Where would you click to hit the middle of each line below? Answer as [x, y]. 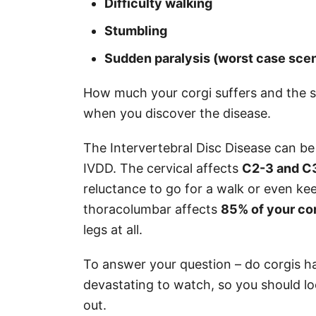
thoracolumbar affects [152, 209]
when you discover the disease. [179, 113]
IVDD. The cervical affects [163, 168]
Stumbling [136, 30]
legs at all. [115, 229]
